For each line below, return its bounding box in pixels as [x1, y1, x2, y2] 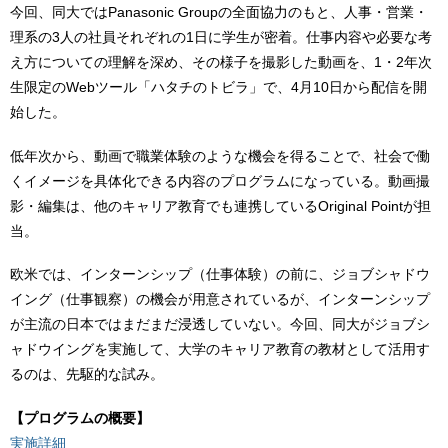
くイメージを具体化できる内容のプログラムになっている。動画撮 [10, 172, 430, 189]
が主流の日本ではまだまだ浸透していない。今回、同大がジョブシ [10, 316, 430, 333]
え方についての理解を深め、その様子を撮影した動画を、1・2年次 [10, 53, 432, 70]
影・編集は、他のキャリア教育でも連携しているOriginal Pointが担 [10, 197, 431, 214]
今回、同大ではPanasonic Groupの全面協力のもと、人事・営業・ [10, 3, 428, 20]
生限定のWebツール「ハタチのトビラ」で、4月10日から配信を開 [10, 78, 427, 95]
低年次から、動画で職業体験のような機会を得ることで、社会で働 [10, 147, 430, 164]
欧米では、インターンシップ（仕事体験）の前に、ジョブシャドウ [10, 266, 430, 283]
